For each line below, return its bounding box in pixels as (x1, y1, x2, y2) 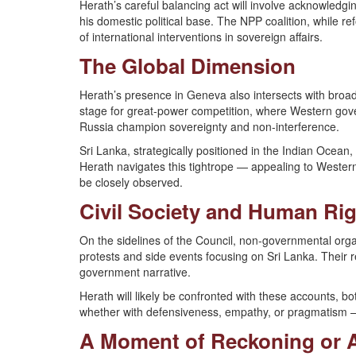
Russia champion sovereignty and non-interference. (79, 118, 339, 134)
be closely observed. (79, 174, 183, 190)
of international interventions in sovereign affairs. (79, 29, 323, 44)
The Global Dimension (79, 51, 296, 80)
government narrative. (79, 264, 191, 280)
